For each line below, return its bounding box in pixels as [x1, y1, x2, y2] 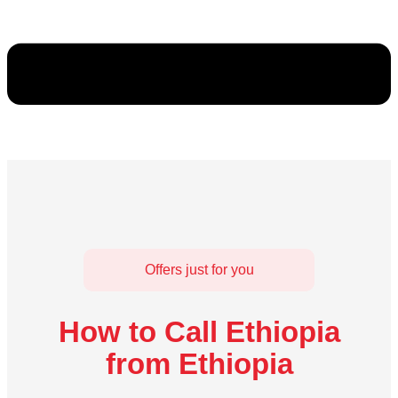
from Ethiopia [105, 346, 293, 380]
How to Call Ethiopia [58, 314, 340, 348]
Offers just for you [144, 262, 254, 278]
